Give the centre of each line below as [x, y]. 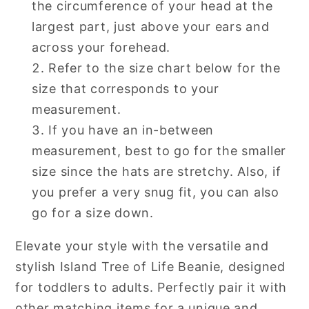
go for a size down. [93, 212]
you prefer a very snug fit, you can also [156, 192]
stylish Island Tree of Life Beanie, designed [150, 266]
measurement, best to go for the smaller [159, 150]
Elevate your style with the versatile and [142, 246]
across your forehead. [101, 47]
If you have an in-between [131, 130]
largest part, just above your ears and [151, 26]
